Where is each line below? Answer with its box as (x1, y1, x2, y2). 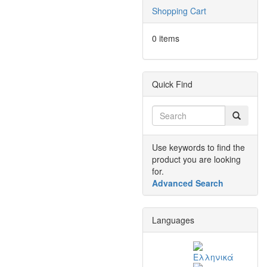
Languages (152, 214, 194, 226)
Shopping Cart (152, 5, 206, 17)
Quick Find (152, 78, 193, 90)
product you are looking (152, 153, 241, 165)
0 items (152, 32, 179, 44)
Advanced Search (152, 177, 223, 189)
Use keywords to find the (152, 141, 245, 153)
